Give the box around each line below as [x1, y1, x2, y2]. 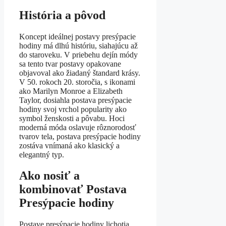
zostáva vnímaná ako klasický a [19, 141, 120, 150]
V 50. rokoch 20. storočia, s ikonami [19, 77, 135, 86]
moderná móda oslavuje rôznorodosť [19, 123, 136, 132]
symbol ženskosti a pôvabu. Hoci [19, 114, 125, 123]
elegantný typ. [19, 150, 64, 159]
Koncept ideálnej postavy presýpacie [19, 32, 136, 41]
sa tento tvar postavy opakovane [19, 59, 121, 68]
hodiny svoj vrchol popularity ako [19, 104, 127, 114]
